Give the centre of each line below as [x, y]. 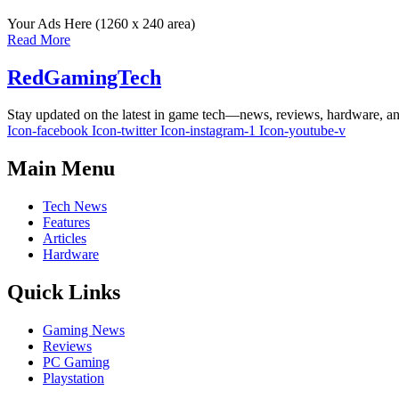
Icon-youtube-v [302, 131]
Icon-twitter [124, 131]
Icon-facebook [48, 131]
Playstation [73, 379]
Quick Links [64, 293]
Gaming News [84, 330]
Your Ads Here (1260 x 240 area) [101, 23]
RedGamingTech [84, 77]
